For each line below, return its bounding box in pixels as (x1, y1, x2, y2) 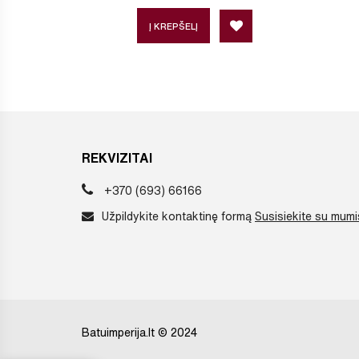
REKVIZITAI (82, 151, 152, 165)
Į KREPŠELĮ (149, 21, 198, 30)
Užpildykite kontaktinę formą (102, 211, 255, 223)
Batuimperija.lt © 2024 (82, 327, 197, 339)
